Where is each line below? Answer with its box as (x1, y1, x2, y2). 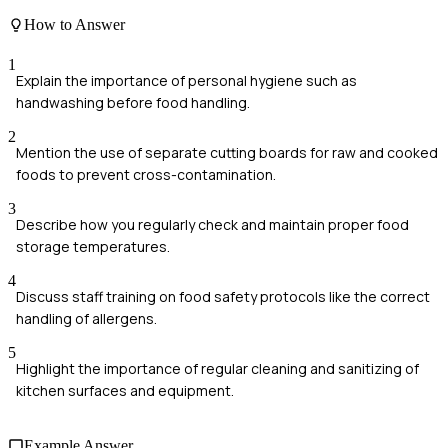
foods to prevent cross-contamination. (16, 164, 276, 184)
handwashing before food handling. (16, 92, 250, 112)
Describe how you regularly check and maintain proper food (16, 214, 409, 234)
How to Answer (24, 16, 125, 34)
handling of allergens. (16, 308, 157, 328)
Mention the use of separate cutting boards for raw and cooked (16, 142, 438, 162)
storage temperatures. (16, 236, 170, 256)
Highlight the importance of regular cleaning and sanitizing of (16, 358, 419, 378)
